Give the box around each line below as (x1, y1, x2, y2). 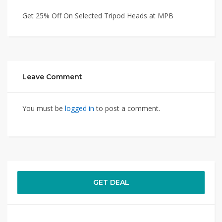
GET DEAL (93, 178, 129, 187)
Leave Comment (22, 72, 82, 81)
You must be (22, 104, 65, 113)
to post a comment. (94, 104, 160, 113)
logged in (65, 104, 94, 113)
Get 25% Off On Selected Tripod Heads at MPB (22, 11, 173, 20)
